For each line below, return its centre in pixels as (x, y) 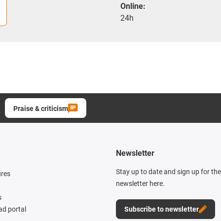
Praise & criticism (41, 109)
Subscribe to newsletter (162, 209)
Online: (133, 6)
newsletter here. (140, 184)
